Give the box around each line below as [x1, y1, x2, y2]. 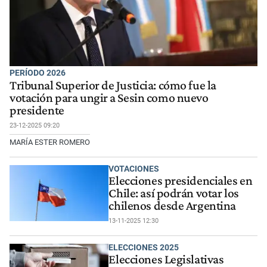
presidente [10, 103, 64, 117]
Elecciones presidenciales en [108, 173, 253, 188]
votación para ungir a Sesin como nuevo [10, 90, 209, 105]
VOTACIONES [108, 164, 160, 174]
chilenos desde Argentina [108, 198, 237, 213]
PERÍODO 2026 [10, 68, 66, 78]
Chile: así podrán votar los [108, 186, 239, 201]
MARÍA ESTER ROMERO [10, 137, 90, 147]
